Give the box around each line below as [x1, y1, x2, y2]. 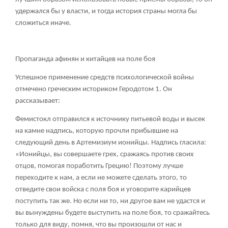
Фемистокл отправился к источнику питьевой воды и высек [15, 116, 205, 124]
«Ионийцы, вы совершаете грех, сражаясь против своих [15, 151, 194, 159]
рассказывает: [15, 97, 60, 105]
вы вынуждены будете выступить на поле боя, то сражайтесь [15, 209, 210, 217]
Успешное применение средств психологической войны [15, 74, 194, 82]
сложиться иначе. [15, 19, 71, 27]
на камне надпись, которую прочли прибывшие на [15, 127, 178, 135]
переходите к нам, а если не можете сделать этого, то [15, 174, 187, 182]
